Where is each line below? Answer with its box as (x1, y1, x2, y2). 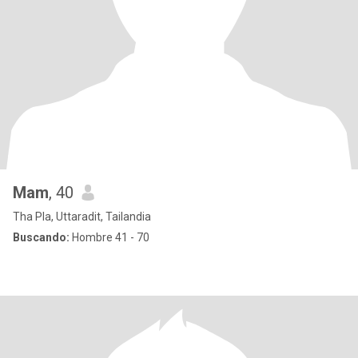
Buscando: (13, 231, 70, 244)
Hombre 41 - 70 (70, 231, 149, 244)
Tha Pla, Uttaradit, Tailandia (13, 210, 151, 223)
